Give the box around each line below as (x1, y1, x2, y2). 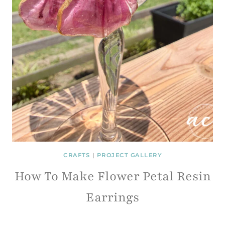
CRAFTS (63, 152, 90, 159)
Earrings (86, 189, 139, 206)
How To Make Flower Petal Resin (14, 168, 211, 185)
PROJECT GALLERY (96, 152, 162, 159)
